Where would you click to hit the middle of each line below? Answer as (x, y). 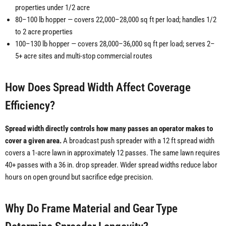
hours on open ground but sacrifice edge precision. (79, 177)
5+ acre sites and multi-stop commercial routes (84, 56)
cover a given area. (33, 141)
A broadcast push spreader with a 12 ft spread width (138, 141)
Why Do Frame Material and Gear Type (91, 209)
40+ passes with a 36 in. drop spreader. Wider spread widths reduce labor (111, 165)
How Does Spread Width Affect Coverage (98, 88)
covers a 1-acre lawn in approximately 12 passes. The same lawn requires (112, 153)
